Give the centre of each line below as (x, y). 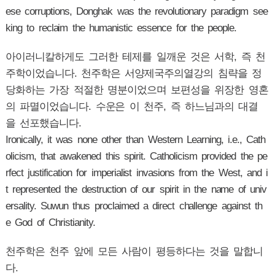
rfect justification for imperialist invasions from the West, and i (137, 173)
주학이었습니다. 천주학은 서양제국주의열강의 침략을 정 (133, 74)
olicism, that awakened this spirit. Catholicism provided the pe (136, 157)
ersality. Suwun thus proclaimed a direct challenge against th (134, 206)
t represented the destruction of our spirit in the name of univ (136, 190)
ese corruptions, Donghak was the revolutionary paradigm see (136, 12)
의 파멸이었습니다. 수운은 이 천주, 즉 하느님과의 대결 (132, 107)
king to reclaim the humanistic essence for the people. (121, 28)
